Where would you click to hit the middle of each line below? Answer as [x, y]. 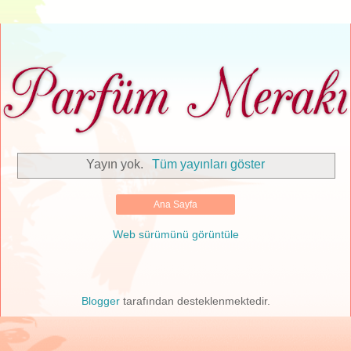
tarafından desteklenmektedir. [195, 301]
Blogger [100, 301]
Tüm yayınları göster [208, 165]
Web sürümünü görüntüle [175, 234]
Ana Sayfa [175, 204]
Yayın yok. [117, 165]
